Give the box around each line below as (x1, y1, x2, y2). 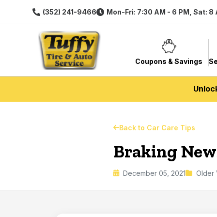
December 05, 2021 (123, 169, 186, 177)
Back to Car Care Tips (119, 123, 195, 132)
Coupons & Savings (135, 57, 203, 66)
